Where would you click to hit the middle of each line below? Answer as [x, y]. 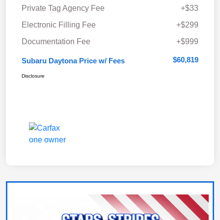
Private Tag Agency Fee [63, 8]
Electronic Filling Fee [59, 25]
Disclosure [33, 76]
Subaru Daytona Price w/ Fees [73, 60]
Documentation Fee [56, 41]
